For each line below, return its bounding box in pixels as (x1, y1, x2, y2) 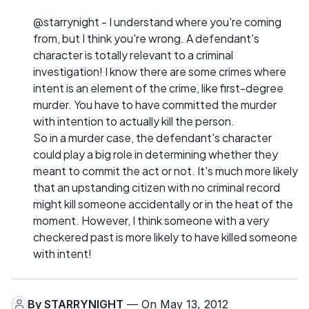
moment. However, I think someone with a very (33, 212, 269, 228)
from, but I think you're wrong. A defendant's (33, 30, 259, 46)
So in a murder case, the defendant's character (33, 130, 272, 145)
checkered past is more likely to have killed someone (33, 229, 297, 244)
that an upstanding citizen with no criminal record (33, 179, 280, 195)
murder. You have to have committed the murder (33, 97, 277, 112)
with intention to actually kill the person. (33, 113, 235, 128)
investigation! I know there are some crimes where (33, 63, 286, 79)
